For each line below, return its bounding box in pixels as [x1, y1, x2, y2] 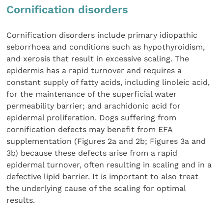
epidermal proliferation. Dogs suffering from [6, 112, 177, 122]
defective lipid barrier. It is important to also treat [6, 171, 199, 181]
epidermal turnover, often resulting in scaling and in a [6, 160, 212, 169]
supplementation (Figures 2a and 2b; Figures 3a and [6, 136, 206, 146]
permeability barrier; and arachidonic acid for [6, 101, 181, 110]
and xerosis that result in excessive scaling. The [6, 54, 190, 63]
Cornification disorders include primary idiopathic [6, 30, 198, 40]
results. [6, 195, 35, 205]
